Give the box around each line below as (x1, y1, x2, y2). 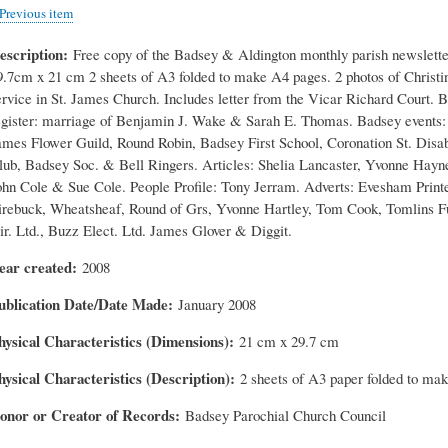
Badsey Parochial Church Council (185, 404, 387, 425)
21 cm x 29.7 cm (239, 330, 340, 351)
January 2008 (178, 293, 257, 314)
